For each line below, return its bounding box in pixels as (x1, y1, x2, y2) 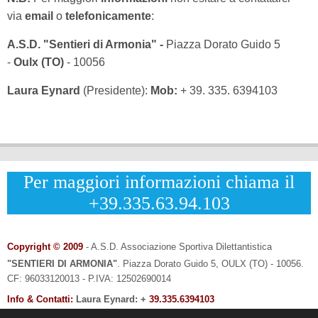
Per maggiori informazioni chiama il (23, 172, 295, 193)
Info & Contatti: (7, 294, 73, 305)
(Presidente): (83, 84, 150, 97)
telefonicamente (65, 10, 151, 23)
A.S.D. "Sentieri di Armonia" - (7, 38, 166, 51)
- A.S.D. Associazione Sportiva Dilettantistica (86, 241, 272, 253)
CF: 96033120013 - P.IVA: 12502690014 (7, 273, 171, 285)
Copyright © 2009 (7, 241, 83, 253)
